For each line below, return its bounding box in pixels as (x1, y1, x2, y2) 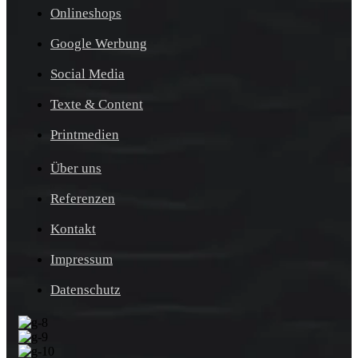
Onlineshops (50, 5, 121, 21)
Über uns (50, 160, 101, 176)
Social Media (50, 66, 125, 82)
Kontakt (50, 221, 96, 237)
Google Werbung (50, 35, 147, 51)
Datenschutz (50, 281, 121, 297)
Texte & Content (50, 96, 143, 112)
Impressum (50, 251, 113, 267)
